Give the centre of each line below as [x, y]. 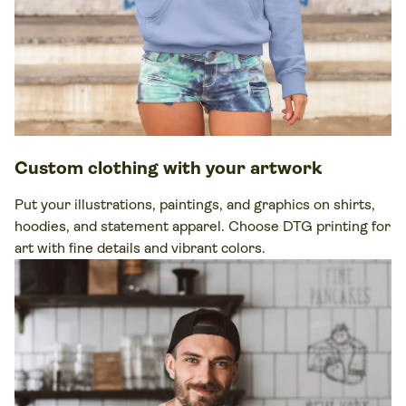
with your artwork [240, 169]
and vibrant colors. [203, 248]
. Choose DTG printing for [306, 227]
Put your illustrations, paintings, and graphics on [174, 205]
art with [42, 248]
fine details [105, 248]
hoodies [40, 227]
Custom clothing [87, 169]
